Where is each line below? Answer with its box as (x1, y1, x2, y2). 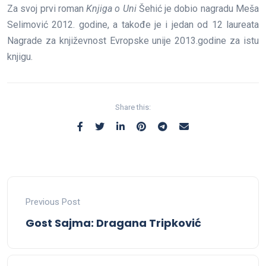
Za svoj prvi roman (7, 2, 87, 14)
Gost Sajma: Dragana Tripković (26, 215, 201, 230)
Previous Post (26, 196, 80, 207)
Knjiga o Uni (86, 2, 137, 14)
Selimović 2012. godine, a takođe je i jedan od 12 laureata (7, 18, 259, 30)
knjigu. (7, 50, 33, 62)
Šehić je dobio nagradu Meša (136, 2, 259, 14)
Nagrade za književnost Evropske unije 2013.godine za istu (7, 34, 259, 46)
